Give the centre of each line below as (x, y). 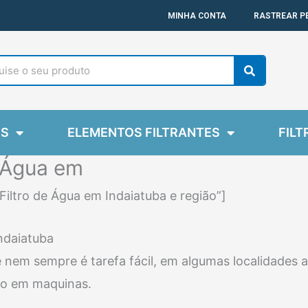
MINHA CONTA (197, 16)
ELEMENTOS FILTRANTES (144, 132)
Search (272, 60)
